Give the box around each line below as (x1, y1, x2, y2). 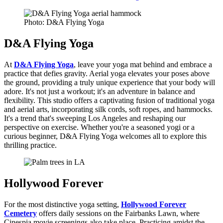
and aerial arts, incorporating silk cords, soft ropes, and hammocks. (4, 105, 213, 114)
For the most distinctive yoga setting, (4, 200, 121, 209)
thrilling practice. (4, 141, 57, 150)
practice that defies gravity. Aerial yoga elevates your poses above (4, 69, 210, 78)
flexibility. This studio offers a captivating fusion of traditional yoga (4, 96, 215, 105)
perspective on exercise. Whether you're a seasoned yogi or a (4, 123, 195, 132)
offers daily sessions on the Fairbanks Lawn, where (37, 209, 200, 218)
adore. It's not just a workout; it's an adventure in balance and (4, 87, 195, 96)
